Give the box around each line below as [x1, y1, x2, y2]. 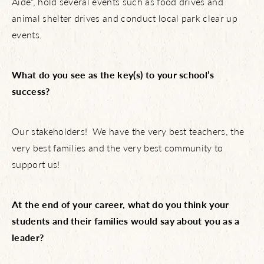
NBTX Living [98, 166, 166, 181]
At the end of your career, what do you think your [12, 197, 229, 211]
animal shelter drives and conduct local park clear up [12, 11, 237, 25]
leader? [12, 230, 44, 244]
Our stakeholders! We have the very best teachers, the [12, 124, 245, 138]
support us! [12, 157, 60, 171]
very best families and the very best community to [12, 141, 223, 154]
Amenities [105, 199, 159, 216]
